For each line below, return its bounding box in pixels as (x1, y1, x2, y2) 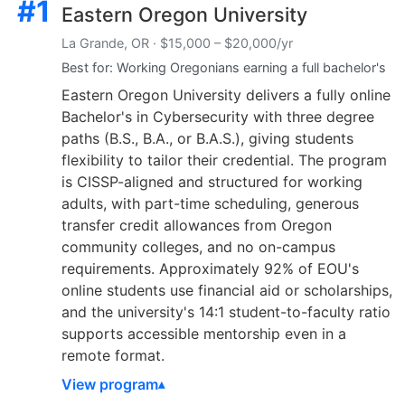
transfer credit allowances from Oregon (61, 215, 332, 234)
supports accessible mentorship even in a (61, 324, 346, 343)
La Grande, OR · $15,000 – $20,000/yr (61, 35, 293, 52)
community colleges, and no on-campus (61, 237, 335, 256)
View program (61, 374, 158, 393)
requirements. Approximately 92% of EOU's (61, 259, 359, 278)
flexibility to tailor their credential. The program (61, 150, 387, 169)
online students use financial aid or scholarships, (61, 280, 392, 299)
